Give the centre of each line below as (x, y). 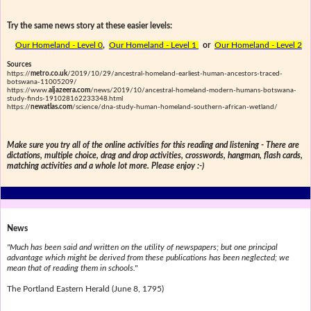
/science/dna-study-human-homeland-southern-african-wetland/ (175, 107)
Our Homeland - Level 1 (153, 45)
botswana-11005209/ (42, 82)
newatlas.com (51, 107)
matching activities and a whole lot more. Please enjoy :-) (105, 166)
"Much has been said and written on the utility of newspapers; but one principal (142, 247)
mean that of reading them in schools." (72, 268)
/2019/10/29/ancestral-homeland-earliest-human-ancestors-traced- (175, 74)
